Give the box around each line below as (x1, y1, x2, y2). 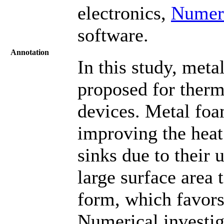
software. (77, 24, 148, 45)
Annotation (10, 47, 49, 56)
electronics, (77, 2, 171, 23)
